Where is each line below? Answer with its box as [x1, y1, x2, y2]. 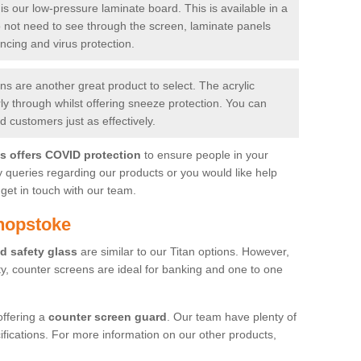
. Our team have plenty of [167, 309, 297, 323]
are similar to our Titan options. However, [77, 244, 289, 258]
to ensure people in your [141, 147, 268, 161]
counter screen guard [48, 309, 167, 323]
